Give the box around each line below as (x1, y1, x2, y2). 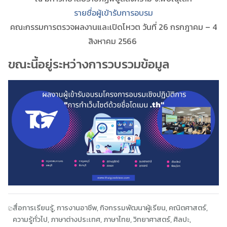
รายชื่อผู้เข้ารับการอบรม (74, 6, 153, 19)
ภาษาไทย (103, 213, 130, 225)
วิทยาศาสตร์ (133, 213, 170, 225)
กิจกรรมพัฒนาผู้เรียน (99, 202, 166, 213)
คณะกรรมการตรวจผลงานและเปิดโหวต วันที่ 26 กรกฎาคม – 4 (10, 20, 217, 33)
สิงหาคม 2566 (88, 34, 139, 47)
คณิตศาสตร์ (168, 202, 206, 213)
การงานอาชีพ (56, 202, 97, 213)
